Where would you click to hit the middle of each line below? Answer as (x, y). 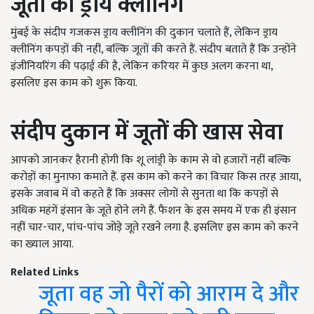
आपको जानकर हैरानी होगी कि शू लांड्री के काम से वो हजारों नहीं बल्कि (151, 161)
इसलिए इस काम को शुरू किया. (74, 83)
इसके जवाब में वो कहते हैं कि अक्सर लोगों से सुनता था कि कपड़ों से (144, 194)
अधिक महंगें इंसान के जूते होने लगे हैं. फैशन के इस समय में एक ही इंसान (153, 211)
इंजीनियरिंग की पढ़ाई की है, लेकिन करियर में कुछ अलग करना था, (142, 67)
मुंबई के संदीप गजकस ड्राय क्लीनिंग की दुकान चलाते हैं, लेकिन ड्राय (144, 33)
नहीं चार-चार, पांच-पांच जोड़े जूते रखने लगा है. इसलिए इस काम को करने (155, 228)
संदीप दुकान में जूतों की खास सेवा (147, 133)
